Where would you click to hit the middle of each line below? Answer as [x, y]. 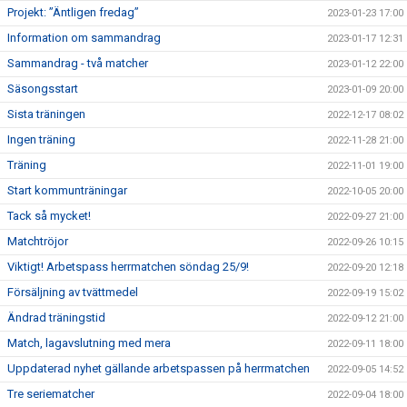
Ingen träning [41, 139]
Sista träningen [46, 114]
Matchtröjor [38, 241]
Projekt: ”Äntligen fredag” [73, 12]
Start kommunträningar [67, 190]
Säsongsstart [43, 89]
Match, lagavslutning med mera [89, 343]
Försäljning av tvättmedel [73, 292]
